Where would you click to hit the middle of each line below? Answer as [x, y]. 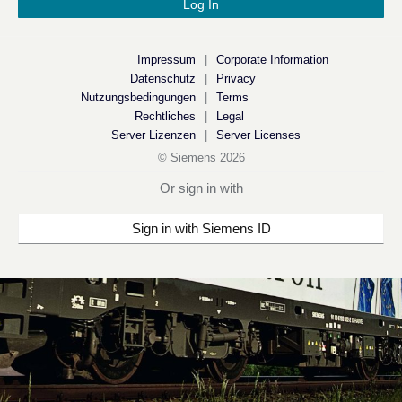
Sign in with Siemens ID [201, 228]
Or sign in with [201, 188]
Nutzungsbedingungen [138, 97]
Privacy [236, 79]
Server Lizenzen [153, 135]
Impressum [166, 60]
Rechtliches [165, 116]
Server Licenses [258, 135]
